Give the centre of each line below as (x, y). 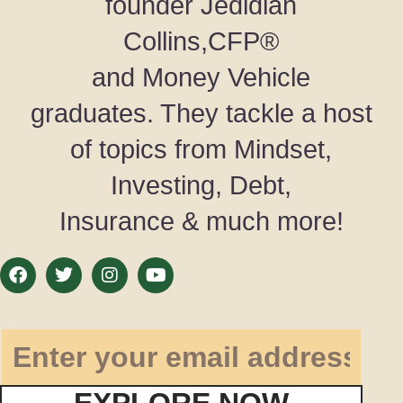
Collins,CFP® (201, 41)
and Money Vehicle (201, 77)
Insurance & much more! (201, 221)
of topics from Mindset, (201, 149)
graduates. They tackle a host (201, 113)
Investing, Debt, (201, 185)
